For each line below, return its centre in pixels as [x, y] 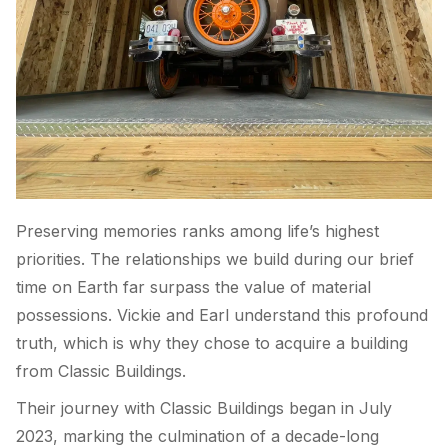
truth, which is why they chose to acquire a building [212, 342]
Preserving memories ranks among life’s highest [197, 230]
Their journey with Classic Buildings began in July [204, 408]
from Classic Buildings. [101, 370]
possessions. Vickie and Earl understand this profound [222, 314]
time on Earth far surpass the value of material [193, 286]
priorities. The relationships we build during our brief [215, 258]
